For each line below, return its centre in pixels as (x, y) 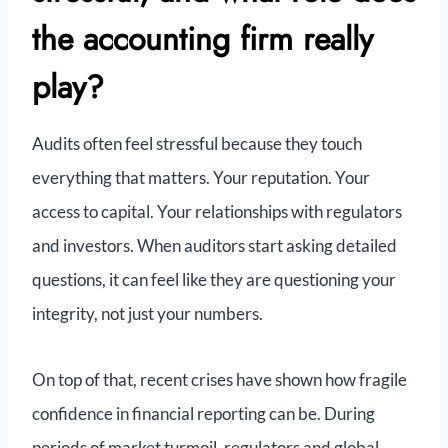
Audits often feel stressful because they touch (197, 144)
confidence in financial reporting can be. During (203, 414)
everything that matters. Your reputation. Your (201, 178)
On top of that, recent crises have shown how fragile (219, 380)
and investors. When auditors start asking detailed (214, 246)
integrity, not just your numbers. (147, 314)
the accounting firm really (202, 39)
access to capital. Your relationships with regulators (217, 212)
